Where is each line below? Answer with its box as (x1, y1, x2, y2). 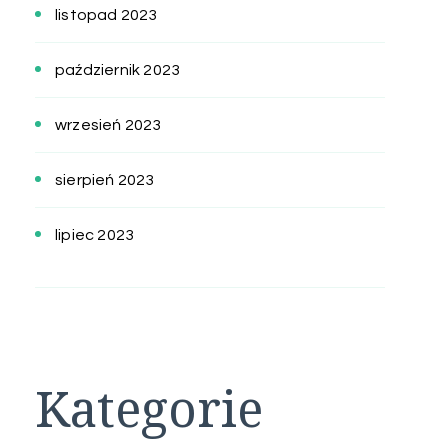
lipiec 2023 (55, 227, 135, 244)
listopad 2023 (55, 7, 158, 24)
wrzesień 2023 (55, 117, 162, 134)
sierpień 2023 (55, 172, 155, 189)
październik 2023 (55, 62, 181, 79)
